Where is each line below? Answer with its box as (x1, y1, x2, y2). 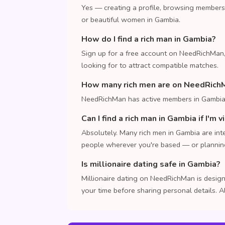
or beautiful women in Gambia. (81, 15, 180, 25)
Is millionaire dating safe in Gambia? (81, 159, 220, 170)
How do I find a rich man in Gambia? (81, 34, 216, 45)
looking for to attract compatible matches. (81, 60, 218, 70)
